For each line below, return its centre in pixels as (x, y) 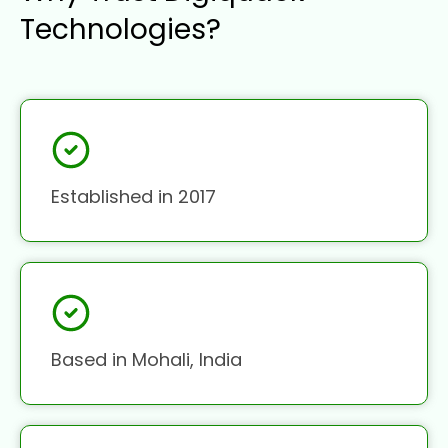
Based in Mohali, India (146, 360)
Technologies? (120, 30)
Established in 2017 (133, 197)
